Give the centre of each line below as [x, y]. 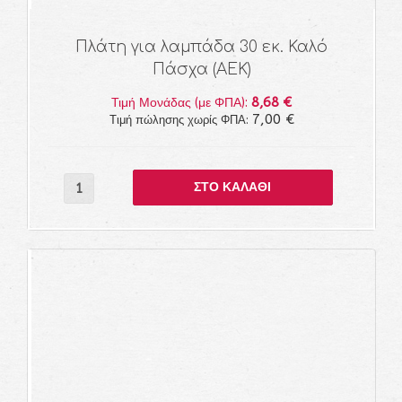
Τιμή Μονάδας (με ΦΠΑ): [181, 103]
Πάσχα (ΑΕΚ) [201, 70]
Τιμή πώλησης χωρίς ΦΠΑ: [180, 120]
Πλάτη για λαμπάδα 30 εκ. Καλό [201, 47]
